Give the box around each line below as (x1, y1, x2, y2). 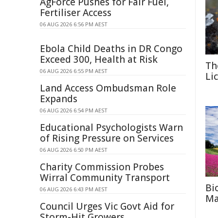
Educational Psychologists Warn (40, 121, 183, 134)
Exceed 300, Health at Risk (40, 53, 158, 66)
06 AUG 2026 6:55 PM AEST (40, 67, 108, 74)
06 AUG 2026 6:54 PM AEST (40, 107, 108, 114)
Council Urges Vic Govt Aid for (40, 200, 174, 213)
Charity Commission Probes (40, 161, 164, 173)
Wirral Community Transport (40, 171, 170, 184)
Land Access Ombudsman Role (40, 82, 176, 94)
